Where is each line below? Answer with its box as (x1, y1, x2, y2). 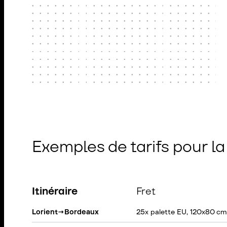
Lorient (32, 207, 58, 216)
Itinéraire (32, 184, 78, 198)
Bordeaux (64, 207, 99, 216)
